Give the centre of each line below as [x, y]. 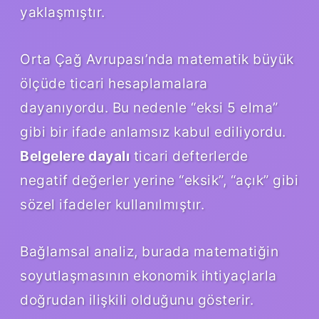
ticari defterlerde [189, 156]
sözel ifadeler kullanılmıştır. [112, 204]
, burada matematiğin [206, 251]
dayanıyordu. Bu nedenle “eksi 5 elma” [149, 107]
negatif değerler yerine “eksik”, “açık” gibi [159, 180]
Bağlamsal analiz [77, 251]
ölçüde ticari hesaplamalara [114, 83]
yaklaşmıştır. [63, 12]
